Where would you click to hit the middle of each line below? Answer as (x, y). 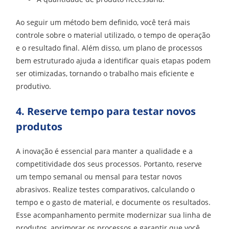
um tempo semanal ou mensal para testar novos (99, 177)
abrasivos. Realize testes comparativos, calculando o (106, 190)
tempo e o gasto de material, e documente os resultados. (113, 202)
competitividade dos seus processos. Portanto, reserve (109, 164)
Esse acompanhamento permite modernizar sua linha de (114, 215)
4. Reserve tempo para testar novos (106, 111)
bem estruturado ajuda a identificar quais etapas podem (113, 61)
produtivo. (34, 86)
